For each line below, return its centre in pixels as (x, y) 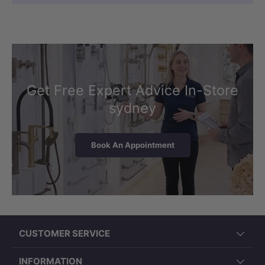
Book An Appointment (132, 145)
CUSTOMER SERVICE (64, 233)
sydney (132, 108)
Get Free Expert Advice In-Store (132, 90)
